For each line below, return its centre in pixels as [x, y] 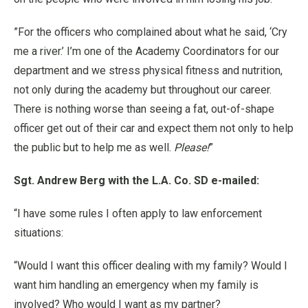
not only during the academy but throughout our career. [143, 90]
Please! [191, 147]
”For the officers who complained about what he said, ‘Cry [151, 32]
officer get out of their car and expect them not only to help [154, 128]
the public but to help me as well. [94, 147]
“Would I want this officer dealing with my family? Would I [151, 266]
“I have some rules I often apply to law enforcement [138, 213]
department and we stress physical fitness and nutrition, [148, 70]
